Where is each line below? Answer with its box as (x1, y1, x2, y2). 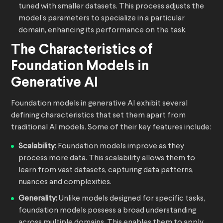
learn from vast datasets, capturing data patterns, (18, 166, 194, 175)
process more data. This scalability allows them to (18, 154, 195, 163)
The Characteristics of (11, 44, 153, 57)
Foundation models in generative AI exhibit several (11, 100, 188, 108)
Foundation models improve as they (58, 142, 184, 151)
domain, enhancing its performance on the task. (18, 26, 187, 35)
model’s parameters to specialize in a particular (18, 14, 185, 23)
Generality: (18, 195, 59, 203)
